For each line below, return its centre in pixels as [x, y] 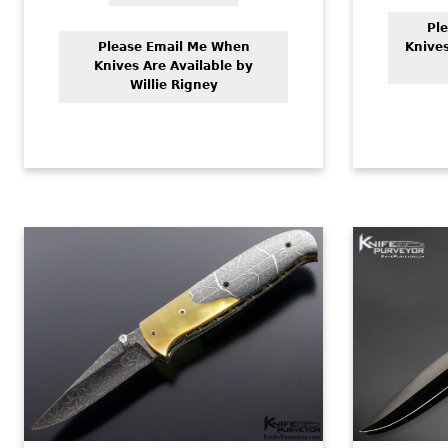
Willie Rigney [173, 85]
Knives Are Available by [174, 66]
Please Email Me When [173, 47]
